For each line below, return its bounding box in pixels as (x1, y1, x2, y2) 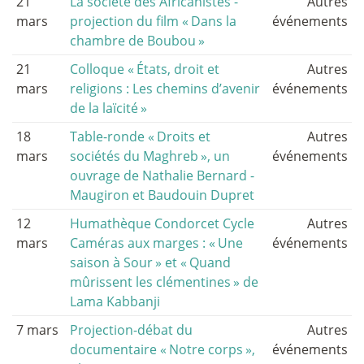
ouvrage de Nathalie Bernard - (70, 167, 255, 185)
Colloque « (70, 60, 135, 79)
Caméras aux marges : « (70, 234, 216, 253)
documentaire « (70, 340, 167, 359)
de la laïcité (70, 99, 139, 118)
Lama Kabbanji (70, 292, 161, 311)
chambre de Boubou (70, 32, 197, 50)
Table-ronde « (70, 128, 155, 146)
